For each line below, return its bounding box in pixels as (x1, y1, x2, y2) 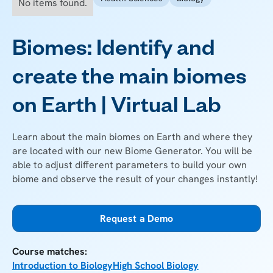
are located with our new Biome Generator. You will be (12, 144, 252, 157)
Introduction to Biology (12, 258, 113, 272)
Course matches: (12, 244, 87, 258)
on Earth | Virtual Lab (12, 96, 221, 121)
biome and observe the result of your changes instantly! (12, 172, 258, 185)
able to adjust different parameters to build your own (12, 158, 247, 171)
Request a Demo (100, 212, 173, 225)
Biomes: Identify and (12, 39, 215, 64)
